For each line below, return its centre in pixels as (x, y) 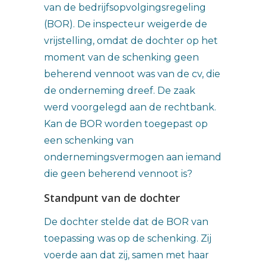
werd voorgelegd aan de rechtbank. (130, 107)
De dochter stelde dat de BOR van (126, 222)
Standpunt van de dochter (112, 198)
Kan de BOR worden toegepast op (126, 124)
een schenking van (89, 140)
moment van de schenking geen (121, 57)
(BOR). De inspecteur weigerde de (126, 24)
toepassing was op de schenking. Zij (128, 238)
